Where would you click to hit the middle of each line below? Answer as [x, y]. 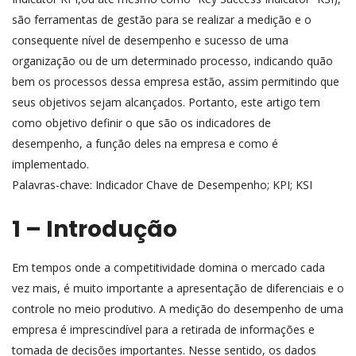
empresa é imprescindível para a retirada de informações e [163, 329]
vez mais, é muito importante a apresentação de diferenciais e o [178, 288]
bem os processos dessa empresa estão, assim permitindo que [176, 81]
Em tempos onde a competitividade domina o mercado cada [168, 267]
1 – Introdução [95, 229]
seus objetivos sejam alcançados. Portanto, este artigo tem [166, 102]
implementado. [50, 164]
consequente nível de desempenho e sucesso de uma [150, 40]
